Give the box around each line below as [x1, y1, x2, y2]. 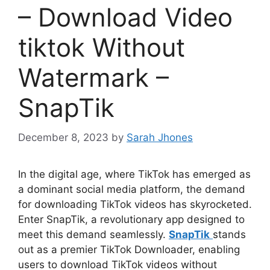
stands [213, 228, 246, 240]
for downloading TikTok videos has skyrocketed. [18, 198, 252, 210]
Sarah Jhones [127, 131, 193, 143]
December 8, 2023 [18, 131, 108, 143]
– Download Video [18, 2, 233, 33]
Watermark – [18, 62, 169, 93]
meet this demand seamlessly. [18, 228, 169, 240]
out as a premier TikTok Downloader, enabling [18, 243, 240, 256]
